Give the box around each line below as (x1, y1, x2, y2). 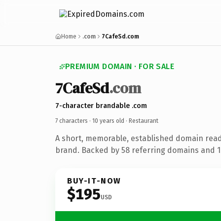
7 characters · (55, 117, 92, 124)
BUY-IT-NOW (67, 176, 121, 185)
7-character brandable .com (55, 101, 147, 110)
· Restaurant (124, 117, 158, 124)
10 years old (92, 117, 124, 124)
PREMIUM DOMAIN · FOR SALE (65, 62, 174, 71)
